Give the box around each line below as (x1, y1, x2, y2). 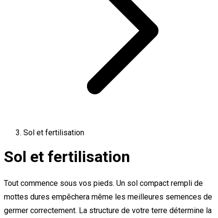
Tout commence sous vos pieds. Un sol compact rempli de (4, 178, 203, 188)
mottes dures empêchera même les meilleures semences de (4, 192, 212, 201)
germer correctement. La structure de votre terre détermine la (4, 205, 212, 215)
